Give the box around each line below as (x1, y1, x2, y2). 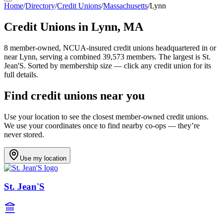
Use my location (20, 154, 66, 162)
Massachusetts (103, 1, 148, 10)
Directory (25, 1, 55, 10)
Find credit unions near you (4, 89, 145, 102)
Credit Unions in (4, 20, 91, 33)
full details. (4, 70, 38, 79)
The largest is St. (157, 52, 211, 61)
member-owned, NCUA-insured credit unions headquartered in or (8, 43, 216, 52)
